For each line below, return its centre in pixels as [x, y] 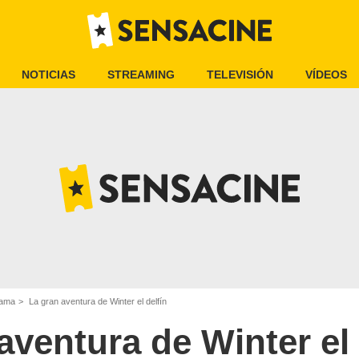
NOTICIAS [48, 75]
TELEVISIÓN [240, 75]
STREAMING [141, 75]
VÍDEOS [326, 75]
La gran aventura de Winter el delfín [97, 301]
